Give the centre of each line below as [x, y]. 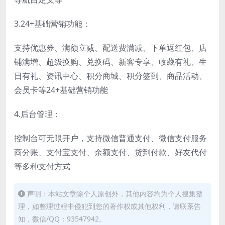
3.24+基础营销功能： [52, 23]
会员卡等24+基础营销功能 [61, 90]
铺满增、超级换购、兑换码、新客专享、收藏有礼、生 [110, 62]
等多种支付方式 [42, 166]
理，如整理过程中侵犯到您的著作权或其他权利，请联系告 [109, 206]
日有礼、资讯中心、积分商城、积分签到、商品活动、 [110, 76]
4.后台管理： [37, 114]
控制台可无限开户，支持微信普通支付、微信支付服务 [110, 138]
